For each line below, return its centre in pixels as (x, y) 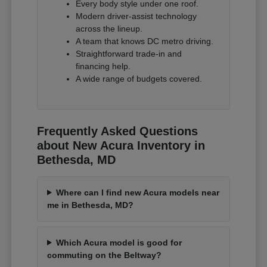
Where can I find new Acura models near (137, 192)
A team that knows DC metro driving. (145, 41)
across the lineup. (109, 28)
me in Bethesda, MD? (91, 205)
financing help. (103, 66)
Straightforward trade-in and (129, 53)
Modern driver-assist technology (136, 16)
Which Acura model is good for (119, 242)
